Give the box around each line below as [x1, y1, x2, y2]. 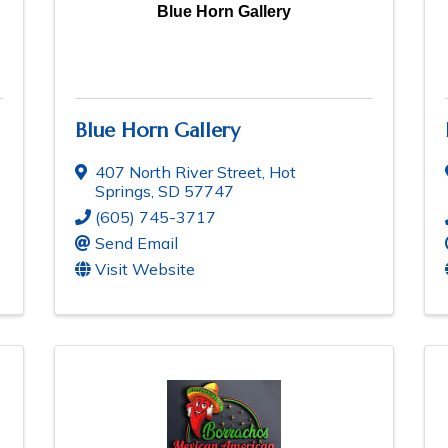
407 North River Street [95, 162, 262, 183]
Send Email [95, 233, 178, 254]
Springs [95, 181, 151, 202]
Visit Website [95, 259, 195, 280]
